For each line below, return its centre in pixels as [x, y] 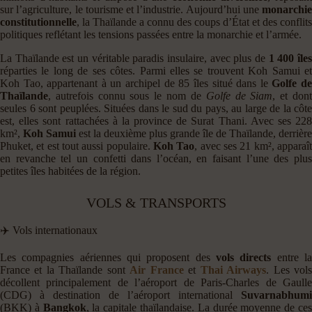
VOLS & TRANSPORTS [156, 203]
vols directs [244, 257]
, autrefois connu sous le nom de [127, 96]
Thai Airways [233, 270]
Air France [157, 270]
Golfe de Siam [239, 96]
